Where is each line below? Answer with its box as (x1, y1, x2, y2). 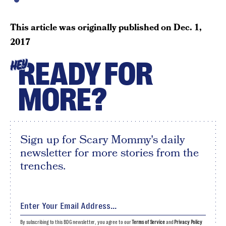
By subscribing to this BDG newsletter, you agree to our (20, 219, 132, 225)
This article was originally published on (10, 21, 174, 34)
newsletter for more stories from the (20, 145, 199, 161)
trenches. (20, 158, 66, 174)
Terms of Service (132, 219, 165, 225)
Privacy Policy (174, 219, 202, 225)
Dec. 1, (174, 21, 202, 34)
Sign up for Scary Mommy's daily (20, 132, 185, 148)
